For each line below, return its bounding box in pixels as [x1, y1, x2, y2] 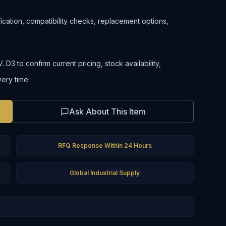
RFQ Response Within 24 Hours [58, 142, 152, 149]
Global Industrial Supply [70, 169, 140, 177]
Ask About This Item [69, 106, 146, 117]
